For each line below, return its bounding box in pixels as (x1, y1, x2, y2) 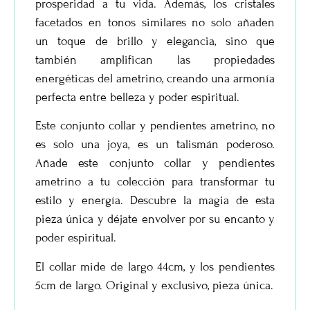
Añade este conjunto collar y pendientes (35, 156, 275, 171)
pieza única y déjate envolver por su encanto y (35, 212, 275, 227)
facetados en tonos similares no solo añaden (35, 15, 275, 30)
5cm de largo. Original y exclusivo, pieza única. (35, 277, 273, 293)
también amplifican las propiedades (35, 53, 275, 68)
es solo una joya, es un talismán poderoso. (35, 137, 275, 152)
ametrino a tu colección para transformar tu (35, 174, 275, 190)
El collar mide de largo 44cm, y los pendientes (35, 259, 275, 274)
